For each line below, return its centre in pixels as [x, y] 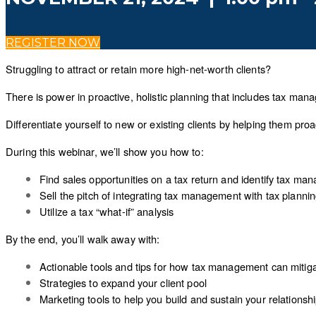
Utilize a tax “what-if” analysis [107, 211]
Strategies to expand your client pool [123, 282]
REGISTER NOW [53, 43]
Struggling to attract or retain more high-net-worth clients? [138, 69]
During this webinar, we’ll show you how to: [105, 151]
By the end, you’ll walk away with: [83, 239]
